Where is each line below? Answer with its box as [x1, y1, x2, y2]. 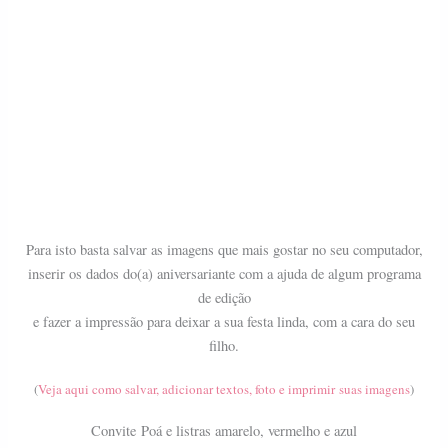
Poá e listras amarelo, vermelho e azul [141, 421, 357, 441]
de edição [197, 288, 251, 308]
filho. [209, 336, 239, 356]
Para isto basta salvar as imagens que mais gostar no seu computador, [25, 240, 423, 260]
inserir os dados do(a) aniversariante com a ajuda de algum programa [27, 264, 421, 284]
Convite [91, 421, 141, 441]
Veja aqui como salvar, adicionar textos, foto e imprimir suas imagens [38, 380, 410, 399]
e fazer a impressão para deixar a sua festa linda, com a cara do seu [33, 312, 415, 332]
